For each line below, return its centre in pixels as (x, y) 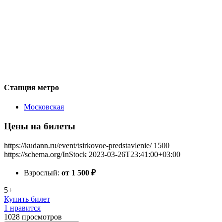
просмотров (42, 217)
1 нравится (22, 208)
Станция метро (31, 87)
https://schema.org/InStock (45, 154)
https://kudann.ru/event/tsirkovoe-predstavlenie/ (78, 145)
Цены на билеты (40, 126)
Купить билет (27, 199)
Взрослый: (43, 172)
